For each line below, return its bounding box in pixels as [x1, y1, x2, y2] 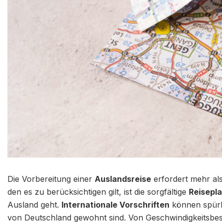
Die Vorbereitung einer [7, 173, 95, 184]
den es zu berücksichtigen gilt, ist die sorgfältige [7, 186, 189, 197]
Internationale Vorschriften [61, 199, 169, 210]
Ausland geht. [7, 199, 61, 210]
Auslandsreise [95, 173, 151, 184]
